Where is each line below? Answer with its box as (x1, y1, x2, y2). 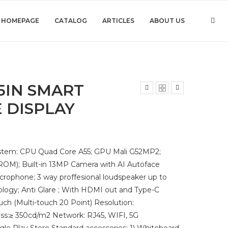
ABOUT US (150, 17, 185, 24)
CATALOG (54, 17, 87, 24)
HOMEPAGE (1, 17, 39, 24)
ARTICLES (102, 17, 134, 24)
